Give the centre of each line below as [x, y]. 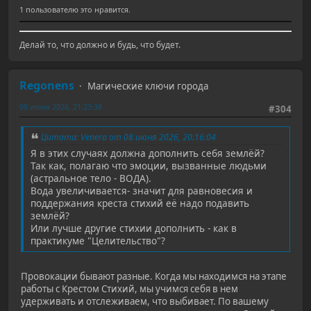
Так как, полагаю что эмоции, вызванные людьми [149, 165]
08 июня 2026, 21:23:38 [61, 106]
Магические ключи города [148, 86]
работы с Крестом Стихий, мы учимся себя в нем [129, 288]
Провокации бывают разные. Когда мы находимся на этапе [154, 276]
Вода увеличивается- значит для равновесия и [142, 190]
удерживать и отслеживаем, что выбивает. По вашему [145, 301]
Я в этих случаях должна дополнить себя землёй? [148, 153]
